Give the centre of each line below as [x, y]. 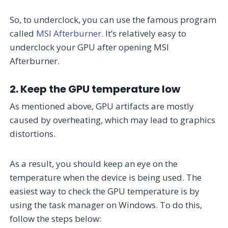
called [23, 33]
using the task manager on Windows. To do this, [106, 205]
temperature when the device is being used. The [106, 177]
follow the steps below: [56, 218]
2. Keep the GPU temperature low [95, 89]
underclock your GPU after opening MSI [90, 47]
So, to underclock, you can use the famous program [113, 19]
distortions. [33, 133]
